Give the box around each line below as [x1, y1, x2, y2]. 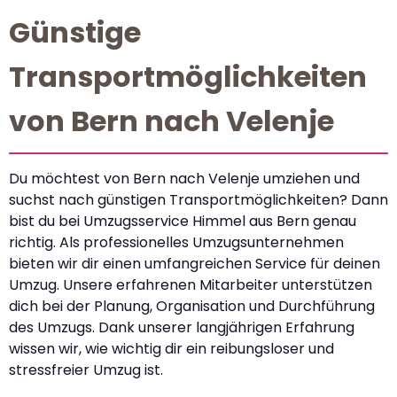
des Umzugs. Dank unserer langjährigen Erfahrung [9, 316, 354, 338]
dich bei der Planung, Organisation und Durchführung [9, 295, 375, 316]
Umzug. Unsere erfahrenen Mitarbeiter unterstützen [9, 274, 372, 295]
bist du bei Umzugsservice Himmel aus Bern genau [9, 210, 356, 231]
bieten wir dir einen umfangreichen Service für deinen [9, 253, 380, 274]
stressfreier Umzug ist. [9, 359, 163, 380]
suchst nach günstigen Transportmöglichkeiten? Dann [9, 189, 388, 210]
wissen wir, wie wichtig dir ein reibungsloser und [9, 338, 334, 359]
